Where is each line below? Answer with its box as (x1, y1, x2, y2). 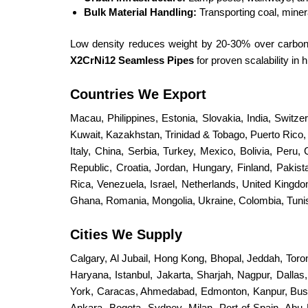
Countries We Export (70, 87, 206, 102)
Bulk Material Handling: (84, 6, 197, 18)
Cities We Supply (70, 227, 182, 242)
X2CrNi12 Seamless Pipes (70, 54, 194, 66)
